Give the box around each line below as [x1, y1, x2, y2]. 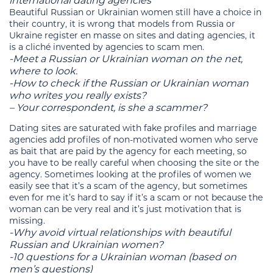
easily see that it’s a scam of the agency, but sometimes [9, 180, 247, 191]
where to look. [9, 65, 77, 77]
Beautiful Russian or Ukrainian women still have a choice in [9, 6, 261, 18]
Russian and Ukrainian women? [9, 238, 163, 250]
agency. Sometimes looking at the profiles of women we [9, 168, 251, 180]
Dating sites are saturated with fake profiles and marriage [9, 122, 257, 133]
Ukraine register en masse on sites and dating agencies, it [9, 29, 255, 41]
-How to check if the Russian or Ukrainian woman [9, 77, 249, 89]
